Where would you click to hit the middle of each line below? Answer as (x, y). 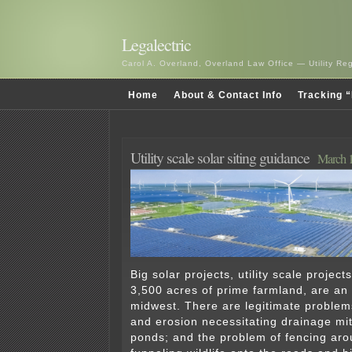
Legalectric (156, 44)
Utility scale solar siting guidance (220, 158)
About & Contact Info (228, 95)
